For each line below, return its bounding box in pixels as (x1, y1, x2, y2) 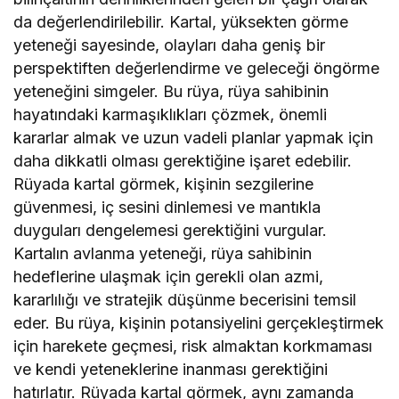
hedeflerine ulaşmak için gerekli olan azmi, (13, 267, 324, 287)
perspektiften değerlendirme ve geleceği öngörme (13, 59, 380, 78)
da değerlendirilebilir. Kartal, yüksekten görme (13, 12, 349, 32)
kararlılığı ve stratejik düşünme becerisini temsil (13, 290, 357, 310)
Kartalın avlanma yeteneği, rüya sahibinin (13, 244, 313, 264)
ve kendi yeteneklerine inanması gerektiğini (13, 360, 329, 379)
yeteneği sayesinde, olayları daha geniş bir (13, 36, 326, 55)
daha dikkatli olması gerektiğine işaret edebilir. (13, 151, 353, 171)
